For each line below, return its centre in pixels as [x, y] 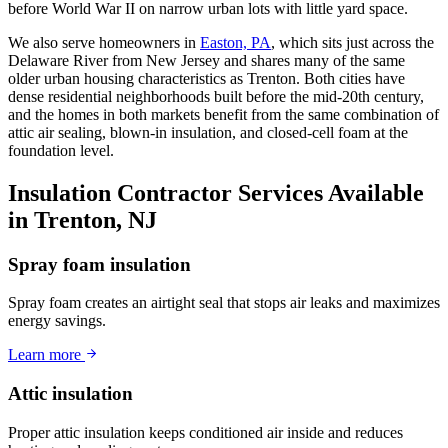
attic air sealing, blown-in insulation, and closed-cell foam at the [208, 132]
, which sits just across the [352, 42]
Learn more [46, 355]
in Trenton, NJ [82, 219]
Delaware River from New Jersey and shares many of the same [206, 60]
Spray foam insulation [99, 264]
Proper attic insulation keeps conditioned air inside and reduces [205, 432]
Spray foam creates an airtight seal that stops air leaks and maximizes [224, 303]
